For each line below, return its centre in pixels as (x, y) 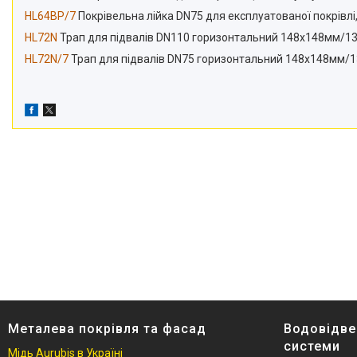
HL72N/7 (47, 59)
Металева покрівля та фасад (107, 329)
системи (312, 347)
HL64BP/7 (50, 16)
